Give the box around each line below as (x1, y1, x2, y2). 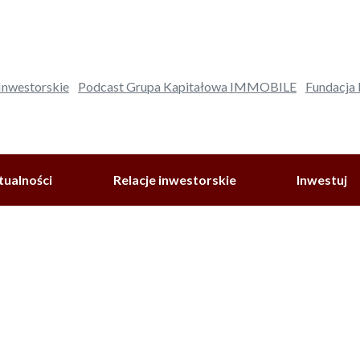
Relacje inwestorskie (112, 172, 236, 188)
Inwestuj (297, 172, 348, 188)
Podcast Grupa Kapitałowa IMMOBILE (78, 79, 297, 95)
